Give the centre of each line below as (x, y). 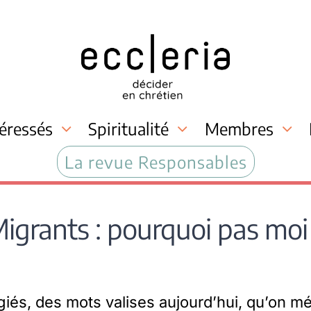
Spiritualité (129, 128)
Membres (239, 128)
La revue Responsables (155, 161)
